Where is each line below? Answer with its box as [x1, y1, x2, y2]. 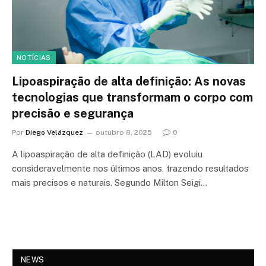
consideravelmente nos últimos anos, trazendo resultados [12, 163, 249, 173]
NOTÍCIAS [17, 54, 51, 61]
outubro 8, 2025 [96, 128, 152, 137]
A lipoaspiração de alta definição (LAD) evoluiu [12, 149, 202, 159]
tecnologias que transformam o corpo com [12, 90, 253, 104]
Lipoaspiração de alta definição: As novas [12, 74, 246, 88]
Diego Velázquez [26, 128, 83, 137]
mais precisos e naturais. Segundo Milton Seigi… [12, 178, 207, 188]
